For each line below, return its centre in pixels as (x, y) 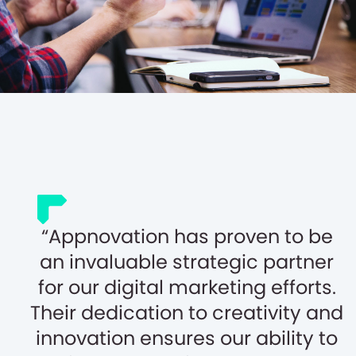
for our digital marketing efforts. (187, 287)
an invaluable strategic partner (187, 261)
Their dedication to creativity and (187, 312)
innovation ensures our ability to (187, 338)
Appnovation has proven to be (190, 236)
